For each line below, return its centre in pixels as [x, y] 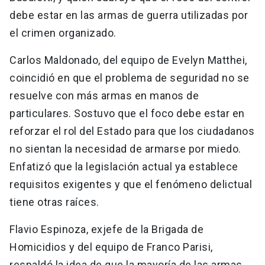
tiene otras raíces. [54, 202]
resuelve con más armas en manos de [104, 96]
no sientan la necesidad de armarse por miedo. [125, 149]
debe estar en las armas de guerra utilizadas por [129, 15]
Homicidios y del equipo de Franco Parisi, [111, 247]
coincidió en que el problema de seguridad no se [130, 78]
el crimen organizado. [63, 33]
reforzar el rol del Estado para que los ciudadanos [132, 131]
